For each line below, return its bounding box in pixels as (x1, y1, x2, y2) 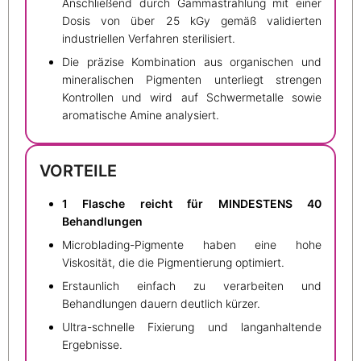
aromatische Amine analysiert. (62, 108, 219, 122)
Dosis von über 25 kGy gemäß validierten (62, 14, 322, 28)
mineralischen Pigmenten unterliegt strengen (62, 73, 322, 87)
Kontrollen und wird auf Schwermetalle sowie (62, 90, 322, 105)
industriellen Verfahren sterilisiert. (62, 31, 235, 46)
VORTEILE (39, 161, 117, 181)
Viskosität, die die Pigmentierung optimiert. (62, 255, 284, 269)
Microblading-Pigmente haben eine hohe (62, 237, 322, 251)
